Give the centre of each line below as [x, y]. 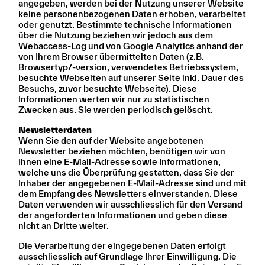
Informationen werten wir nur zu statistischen [114, 99]
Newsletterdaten [55, 130]
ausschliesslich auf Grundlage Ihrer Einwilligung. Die [127, 256]
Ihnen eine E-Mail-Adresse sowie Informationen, [119, 161]
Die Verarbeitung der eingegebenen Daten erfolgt [122, 245]
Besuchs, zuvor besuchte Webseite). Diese [108, 88]
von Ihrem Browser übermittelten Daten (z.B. [111, 56]
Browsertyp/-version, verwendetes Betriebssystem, [128, 67]
